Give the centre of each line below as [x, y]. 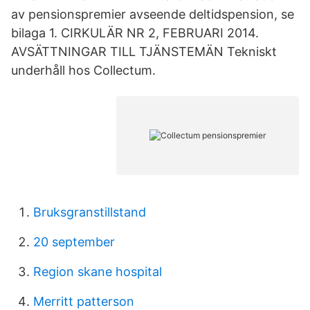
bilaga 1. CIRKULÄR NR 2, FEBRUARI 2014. [135, 33]
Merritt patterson [84, 301]
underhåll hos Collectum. [83, 70]
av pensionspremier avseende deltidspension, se [153, 14]
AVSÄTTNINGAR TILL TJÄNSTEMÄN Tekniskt [144, 52]
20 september [74, 242]
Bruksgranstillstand [90, 212]
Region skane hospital [98, 272]
